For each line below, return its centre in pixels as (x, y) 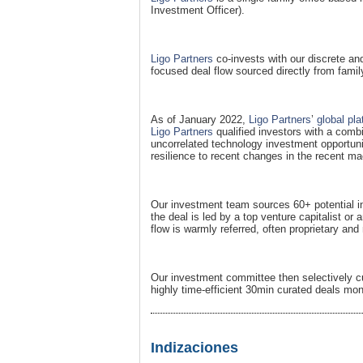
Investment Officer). (198, 10)
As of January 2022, (200, 119)
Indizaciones (194, 347)
